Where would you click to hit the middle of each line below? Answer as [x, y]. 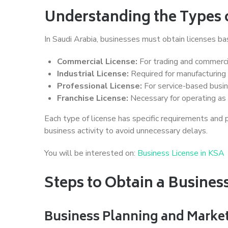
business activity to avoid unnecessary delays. [126, 131]
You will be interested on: [91, 153]
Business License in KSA [181, 153]
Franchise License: [93, 98]
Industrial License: [93, 74]
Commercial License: [97, 61]
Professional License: [99, 86]
